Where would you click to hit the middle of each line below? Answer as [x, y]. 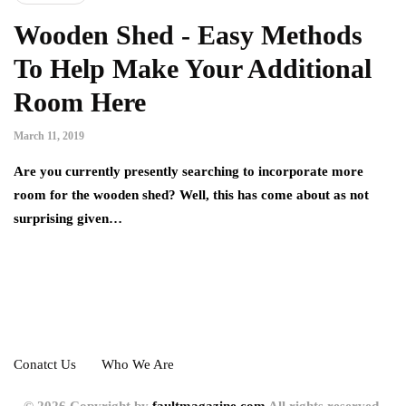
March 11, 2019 [49, 136]
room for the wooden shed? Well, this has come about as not [191, 195]
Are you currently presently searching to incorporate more [188, 172]
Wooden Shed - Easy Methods [188, 35]
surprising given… [68, 219]
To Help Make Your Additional [193, 69]
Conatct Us [45, 365]
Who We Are [138, 365]
